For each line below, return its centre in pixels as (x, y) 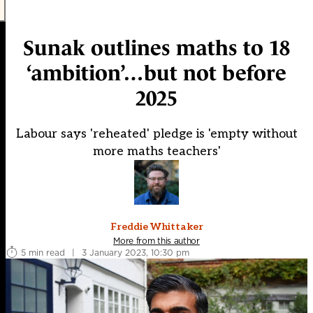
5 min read (43, 252)
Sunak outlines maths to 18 (156, 48)
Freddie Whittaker (156, 227)
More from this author (156, 241)
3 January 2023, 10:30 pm (136, 252)
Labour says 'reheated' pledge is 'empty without (156, 134)
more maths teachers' (156, 152)
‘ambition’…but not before (156, 73)
